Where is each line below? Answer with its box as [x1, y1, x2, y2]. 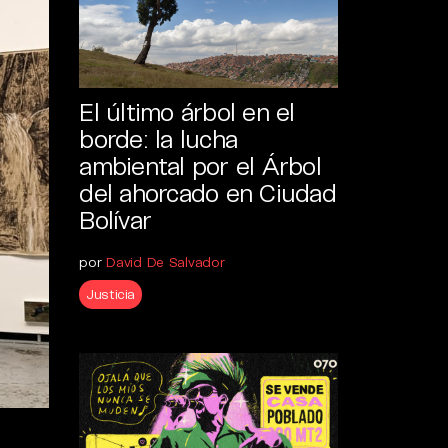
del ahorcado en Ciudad [79, 177, 336, 208]
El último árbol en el [79, 96, 295, 127]
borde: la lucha [79, 123, 238, 154]
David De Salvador [106, 253, 225, 271]
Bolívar [79, 204, 152, 235]
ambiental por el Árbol [79, 150, 321, 181]
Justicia [86, 285, 135, 303]
